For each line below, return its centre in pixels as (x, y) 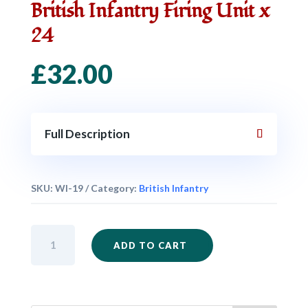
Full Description (87, 134)
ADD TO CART (151, 245)
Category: (114, 188)
